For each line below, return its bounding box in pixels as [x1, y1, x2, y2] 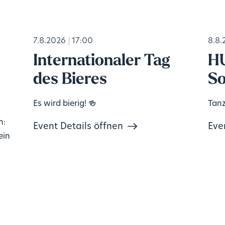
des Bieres [33, 71, 107, 88]
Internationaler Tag [33, 53, 170, 69]
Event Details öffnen [33, 123, 123, 132]
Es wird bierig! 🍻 [33, 100, 96, 108]
